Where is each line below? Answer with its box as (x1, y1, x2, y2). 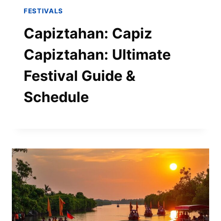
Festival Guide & (24, 67, 136, 84)
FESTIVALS (24, 6, 63, 15)
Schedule (24, 88, 89, 106)
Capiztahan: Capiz (24, 24, 152, 42)
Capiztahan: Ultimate (24, 45, 171, 63)
